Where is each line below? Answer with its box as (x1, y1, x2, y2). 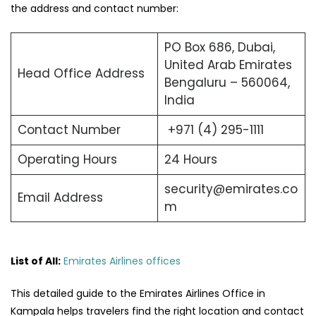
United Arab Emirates (164, 56, 292, 74)
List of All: (11, 253, 61, 268)
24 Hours (164, 151, 217, 169)
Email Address (17, 189, 103, 207)
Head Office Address (17, 65, 145, 83)
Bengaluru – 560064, (164, 74, 290, 92)
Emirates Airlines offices (63, 253, 181, 268)
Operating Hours (17, 151, 117, 169)
